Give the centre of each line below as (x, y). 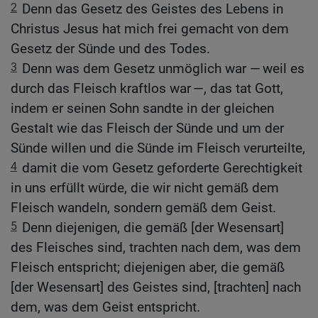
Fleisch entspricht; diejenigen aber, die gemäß (148, 268)
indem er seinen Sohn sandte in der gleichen (142, 109)
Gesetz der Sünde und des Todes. (110, 49)
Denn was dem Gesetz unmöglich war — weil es (163, 69)
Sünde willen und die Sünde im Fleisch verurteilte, (158, 148)
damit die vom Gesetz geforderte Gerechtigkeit (162, 168)
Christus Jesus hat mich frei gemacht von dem (150, 29)
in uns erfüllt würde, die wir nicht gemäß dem (145, 188)
